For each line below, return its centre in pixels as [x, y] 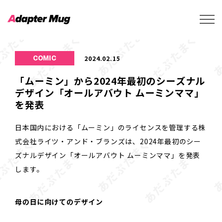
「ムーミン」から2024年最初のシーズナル [110, 81]
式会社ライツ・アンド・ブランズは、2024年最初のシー [108, 141]
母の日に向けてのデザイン [59, 202]
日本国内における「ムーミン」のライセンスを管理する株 [111, 127]
